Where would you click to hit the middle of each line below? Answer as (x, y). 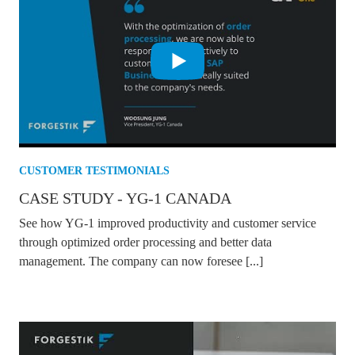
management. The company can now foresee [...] (141, 261)
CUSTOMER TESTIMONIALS (94, 171)
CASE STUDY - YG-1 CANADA (125, 198)
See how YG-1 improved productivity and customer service (168, 223)
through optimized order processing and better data (145, 242)
